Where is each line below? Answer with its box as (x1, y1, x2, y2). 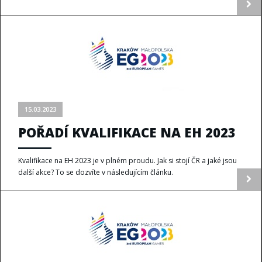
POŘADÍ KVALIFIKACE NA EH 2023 (18, 123, 236, 141)
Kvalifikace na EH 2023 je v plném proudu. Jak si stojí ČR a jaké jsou (18, 156, 237, 166)
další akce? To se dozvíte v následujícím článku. (18, 167, 173, 177)
